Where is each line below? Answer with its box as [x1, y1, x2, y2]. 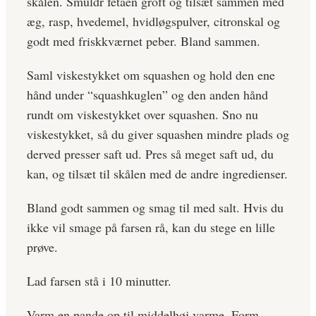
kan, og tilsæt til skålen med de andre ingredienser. [27, 165, 288, 183]
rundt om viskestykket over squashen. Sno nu [27, 106, 258, 123]
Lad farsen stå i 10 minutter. [27, 272, 171, 290]
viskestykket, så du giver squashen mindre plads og [27, 126, 289, 143]
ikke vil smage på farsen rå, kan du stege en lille [27, 219, 275, 236]
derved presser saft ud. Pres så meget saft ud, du [27, 145, 274, 163]
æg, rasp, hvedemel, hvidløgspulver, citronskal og [27, 13, 280, 30]
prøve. [27, 238, 58, 256]
